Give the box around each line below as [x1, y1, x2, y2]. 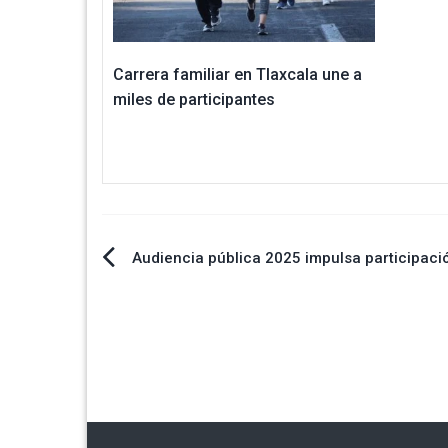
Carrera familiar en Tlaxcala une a [113, 64, 362, 84]
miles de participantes [113, 89, 275, 109]
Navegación [101, 248, 258, 284]
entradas [101, 338, 218, 374]
